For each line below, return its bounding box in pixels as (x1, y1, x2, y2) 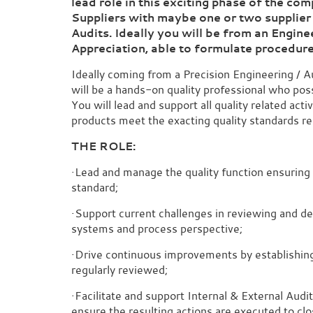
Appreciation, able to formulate (71, 41, 255, 56)
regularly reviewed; (71, 262, 168, 277)
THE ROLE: (71, 138, 136, 154)
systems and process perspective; (71, 221, 242, 236)
